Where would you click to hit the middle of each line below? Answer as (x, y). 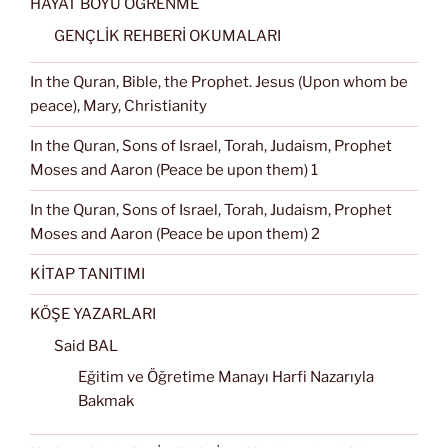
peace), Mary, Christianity (118, 106)
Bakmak (106, 401)
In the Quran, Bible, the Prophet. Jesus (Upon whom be (219, 82)
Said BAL (86, 345)
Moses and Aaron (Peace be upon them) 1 (174, 170)
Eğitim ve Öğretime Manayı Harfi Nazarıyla (226, 377)
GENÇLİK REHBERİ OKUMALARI (167, 35)
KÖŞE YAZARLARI (93, 314)
